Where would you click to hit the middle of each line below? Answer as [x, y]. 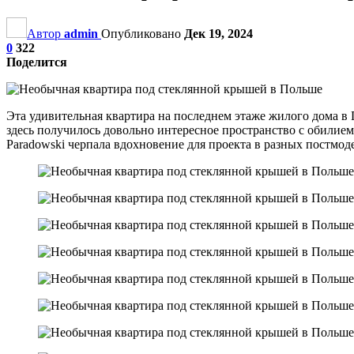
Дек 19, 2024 [218, 33]
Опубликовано [143, 33]
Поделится [37, 62]
